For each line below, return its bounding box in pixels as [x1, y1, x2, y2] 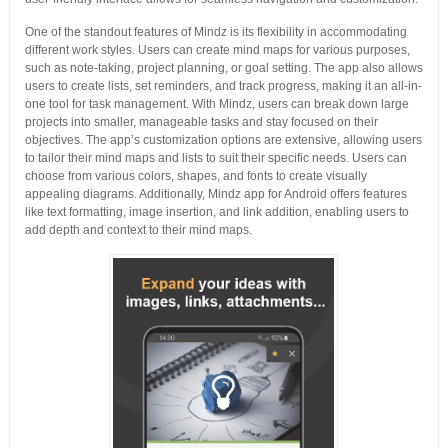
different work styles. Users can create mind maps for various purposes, [24, 43, 410, 57]
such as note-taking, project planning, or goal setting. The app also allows [24, 61, 423, 75]
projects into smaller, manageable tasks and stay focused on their [24, 115, 378, 129]
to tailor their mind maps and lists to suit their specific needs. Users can [24, 151, 407, 165]
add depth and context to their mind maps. [24, 223, 252, 237]
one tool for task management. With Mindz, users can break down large [24, 97, 409, 111]
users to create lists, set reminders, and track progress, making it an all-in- [24, 79, 422, 93]
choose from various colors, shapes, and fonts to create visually [24, 169, 367, 183]
